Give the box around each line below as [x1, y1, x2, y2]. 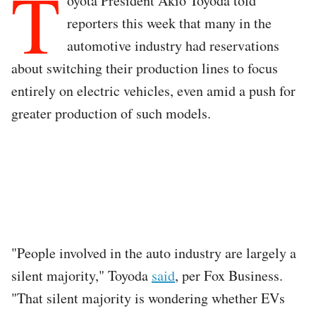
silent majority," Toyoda [11, 265, 152, 285]
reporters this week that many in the [67, 13, 272, 32]
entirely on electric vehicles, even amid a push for [11, 80, 296, 100]
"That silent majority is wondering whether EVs [11, 288, 285, 308]
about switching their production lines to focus [11, 58, 278, 78]
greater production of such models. [11, 103, 211, 123]
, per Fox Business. [175, 265, 283, 285]
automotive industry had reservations [67, 35, 279, 55]
